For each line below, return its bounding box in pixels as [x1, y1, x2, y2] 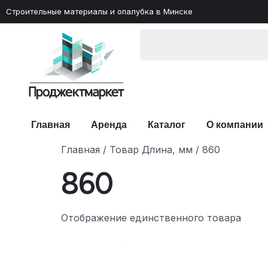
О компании [206, 119, 263, 131]
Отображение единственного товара [61, 212, 241, 224]
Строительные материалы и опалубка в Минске [6, 7, 193, 16]
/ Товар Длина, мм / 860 [100, 144, 220, 156]
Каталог [148, 119, 185, 131]
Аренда [91, 119, 127, 131]
